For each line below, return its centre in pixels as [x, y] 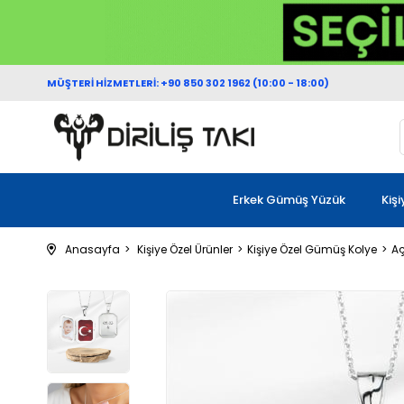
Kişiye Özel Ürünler [185, 249]
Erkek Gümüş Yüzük [289, 199]
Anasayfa [92, 249]
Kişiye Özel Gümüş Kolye [312, 249]
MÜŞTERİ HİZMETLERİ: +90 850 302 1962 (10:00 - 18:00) [188, 83]
